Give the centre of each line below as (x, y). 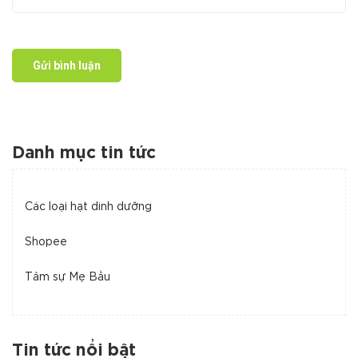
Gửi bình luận (67, 65)
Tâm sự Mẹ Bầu (68, 277)
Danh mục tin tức (84, 153)
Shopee (46, 242)
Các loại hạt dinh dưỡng (88, 207)
